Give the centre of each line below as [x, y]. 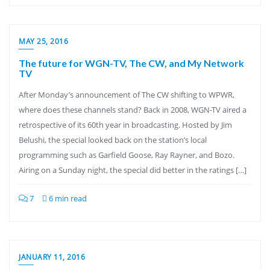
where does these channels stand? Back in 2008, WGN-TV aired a [133, 110]
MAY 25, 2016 [43, 41]
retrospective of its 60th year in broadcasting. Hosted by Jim [125, 125]
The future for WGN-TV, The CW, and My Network [131, 63]
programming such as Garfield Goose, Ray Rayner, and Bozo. [127, 155]
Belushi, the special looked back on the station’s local [113, 140]
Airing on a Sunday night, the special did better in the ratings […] [133, 170]
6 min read [67, 198]
